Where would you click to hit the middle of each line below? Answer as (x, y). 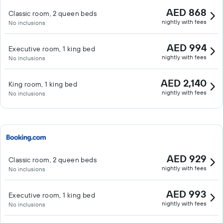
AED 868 (186, 12)
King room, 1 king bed (43, 84)
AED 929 (187, 159)
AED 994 (187, 48)
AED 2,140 (184, 83)
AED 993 (186, 194)
